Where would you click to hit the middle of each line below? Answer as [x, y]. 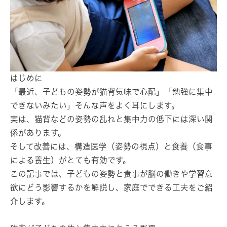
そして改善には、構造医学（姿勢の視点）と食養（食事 [111, 146]
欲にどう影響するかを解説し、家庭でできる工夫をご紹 [111, 187]
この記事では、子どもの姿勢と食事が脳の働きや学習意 [111, 174]
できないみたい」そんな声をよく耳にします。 [95, 105]
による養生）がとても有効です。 [70, 160]
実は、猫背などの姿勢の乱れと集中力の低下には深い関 [111, 119]
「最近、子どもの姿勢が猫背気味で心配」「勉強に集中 [111, 91]
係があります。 [38, 133]
